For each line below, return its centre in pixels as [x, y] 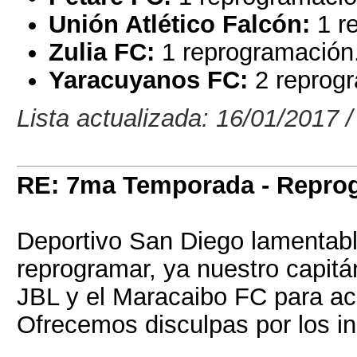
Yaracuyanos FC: [148, 80]
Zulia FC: [102, 52]
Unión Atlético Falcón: [183, 24]
